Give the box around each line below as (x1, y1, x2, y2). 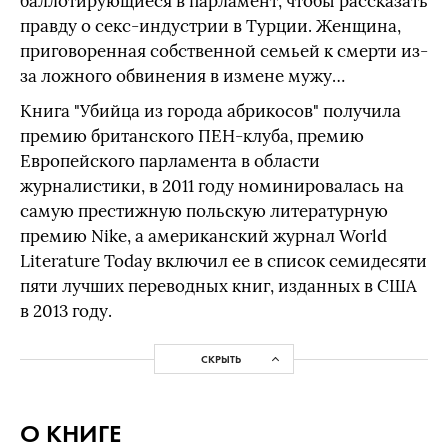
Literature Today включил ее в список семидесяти (20, 251, 427, 273)
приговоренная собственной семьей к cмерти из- (20, 41, 428, 63)
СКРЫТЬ (201, 351, 241, 366)
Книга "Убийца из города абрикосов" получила (20, 101, 401, 123)
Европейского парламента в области (20, 151, 320, 173)
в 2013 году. (20, 301, 112, 323)
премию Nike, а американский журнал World (20, 226, 387, 248)
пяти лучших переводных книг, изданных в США (20, 276, 417, 298)
